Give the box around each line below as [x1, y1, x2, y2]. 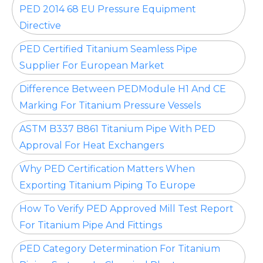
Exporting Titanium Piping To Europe [19, 180, 195, 191]
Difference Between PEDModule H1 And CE [19, 83, 226, 95]
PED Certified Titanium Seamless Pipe [19, 43, 197, 55]
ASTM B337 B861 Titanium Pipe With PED [19, 123, 215, 135]
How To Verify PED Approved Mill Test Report [19, 203, 234, 215]
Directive [19, 20, 61, 32]
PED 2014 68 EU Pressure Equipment [19, 4, 196, 15]
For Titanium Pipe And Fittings [19, 220, 162, 231]
